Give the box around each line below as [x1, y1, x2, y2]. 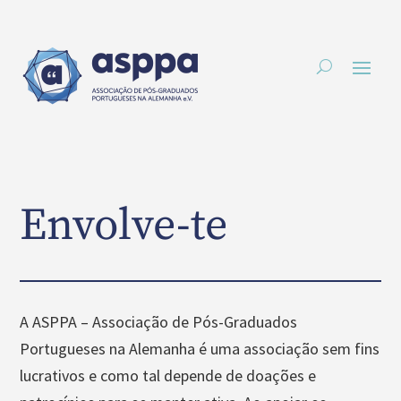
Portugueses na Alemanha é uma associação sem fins [20, 338, 380, 359]
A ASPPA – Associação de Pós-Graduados [20, 311, 298, 332]
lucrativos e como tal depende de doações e [20, 365, 317, 386]
